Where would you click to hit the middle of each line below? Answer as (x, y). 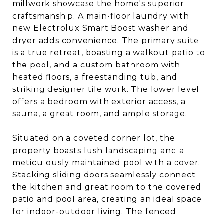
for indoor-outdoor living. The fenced (94, 211)
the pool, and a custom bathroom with (96, 65)
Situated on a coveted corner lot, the (94, 138)
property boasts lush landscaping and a (98, 150)
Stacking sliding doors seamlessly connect (104, 175)
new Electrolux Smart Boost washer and (100, 28)
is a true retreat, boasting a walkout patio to (109, 53)
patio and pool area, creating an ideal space (107, 199)
